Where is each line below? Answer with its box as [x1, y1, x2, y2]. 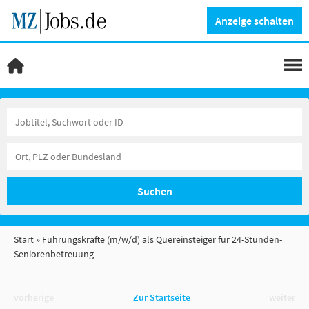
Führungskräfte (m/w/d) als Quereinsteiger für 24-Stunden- [42, 233, 282, 246]
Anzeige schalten [215, 13, 294, 28]
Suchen [137, 184, 172, 198]
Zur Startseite [132, 290, 190, 303]
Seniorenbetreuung [14, 248, 94, 260]
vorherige [14, 290, 54, 303]
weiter [269, 290, 295, 303]
